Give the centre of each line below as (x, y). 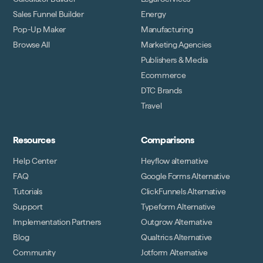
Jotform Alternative (174, 253)
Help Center (35, 161)
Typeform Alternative (178, 207)
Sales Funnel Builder (48, 14)
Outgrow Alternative (177, 222)
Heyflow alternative (175, 161)
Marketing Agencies (176, 45)
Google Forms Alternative (186, 176)
